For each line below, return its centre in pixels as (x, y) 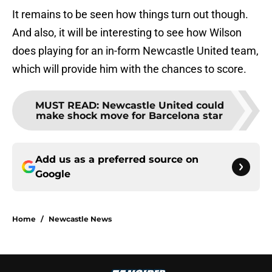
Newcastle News (80, 219)
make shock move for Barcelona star (129, 116)
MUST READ (66, 106)
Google (53, 174)
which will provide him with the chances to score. (129, 69)
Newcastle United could (163, 106)
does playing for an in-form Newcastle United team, (135, 51)
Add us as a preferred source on (117, 160)
